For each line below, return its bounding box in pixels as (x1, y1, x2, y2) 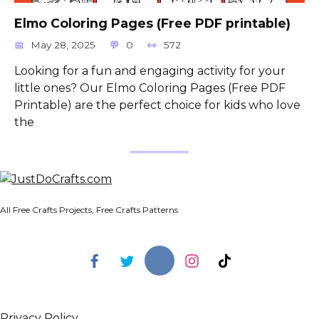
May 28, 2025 (31, 38, 96, 51)
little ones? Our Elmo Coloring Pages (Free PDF (14, 80, 286, 95)
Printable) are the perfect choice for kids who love (14, 98, 300, 112)
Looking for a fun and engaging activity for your (14, 63, 286, 78)
